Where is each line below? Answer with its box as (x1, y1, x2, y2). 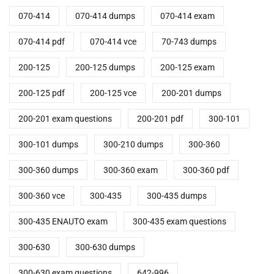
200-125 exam (160, 62, 215, 73)
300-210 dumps (103, 139, 163, 150)
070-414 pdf (18, 37, 65, 47)
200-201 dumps (161, 88, 221, 98)
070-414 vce (90, 37, 136, 47)
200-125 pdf (18, 88, 65, 98)
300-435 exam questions (133, 217, 226, 227)
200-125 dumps (75, 62, 135, 73)
